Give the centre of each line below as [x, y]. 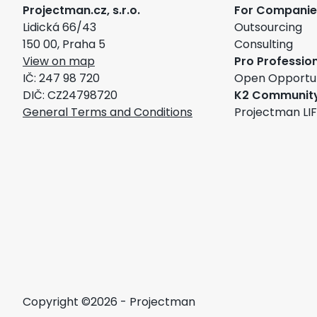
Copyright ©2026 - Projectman [109, 303]
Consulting [263, 45]
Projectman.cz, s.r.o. [81, 11]
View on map [59, 62]
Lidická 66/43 [59, 28]
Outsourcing [268, 28]
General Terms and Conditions [108, 113]
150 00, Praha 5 [64, 45]
